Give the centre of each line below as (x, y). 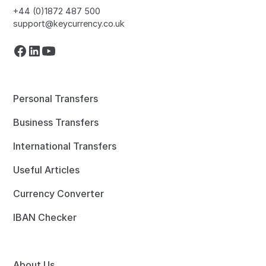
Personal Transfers (56, 99)
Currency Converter (59, 194)
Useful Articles (47, 170)
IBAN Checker (45, 217)
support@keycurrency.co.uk (69, 23)
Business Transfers (56, 122)
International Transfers (65, 146)
